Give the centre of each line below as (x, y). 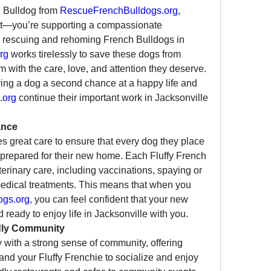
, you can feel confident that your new (109, 199)
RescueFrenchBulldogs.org (119, 11)
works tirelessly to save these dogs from (95, 54)
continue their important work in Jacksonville (112, 98)
